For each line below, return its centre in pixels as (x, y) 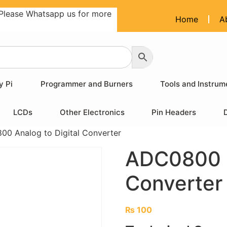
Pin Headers (174, 112)
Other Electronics (92, 112)
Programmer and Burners (86, 84)
